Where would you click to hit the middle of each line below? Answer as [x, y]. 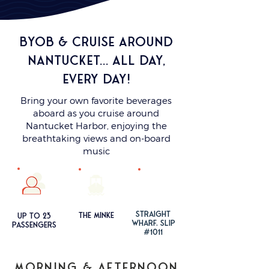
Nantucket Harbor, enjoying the [96, 125]
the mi [90, 215]
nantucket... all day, [96, 61]
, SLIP [165, 223]
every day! [96, 79]
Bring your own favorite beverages [96, 100]
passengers [34, 225]
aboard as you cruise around [96, 113]
